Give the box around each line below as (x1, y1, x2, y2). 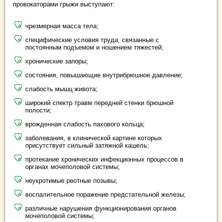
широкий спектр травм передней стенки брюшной (25, 99, 173, 107)
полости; (25, 107, 52, 114)
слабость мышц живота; (25, 85, 98, 93)
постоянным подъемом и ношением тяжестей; (25, 44, 164, 52)
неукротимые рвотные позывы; (25, 177, 117, 185)
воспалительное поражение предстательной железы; (25, 191, 186, 199)
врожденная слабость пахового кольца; (25, 120, 145, 128)
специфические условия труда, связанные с (25, 36, 159, 44)
